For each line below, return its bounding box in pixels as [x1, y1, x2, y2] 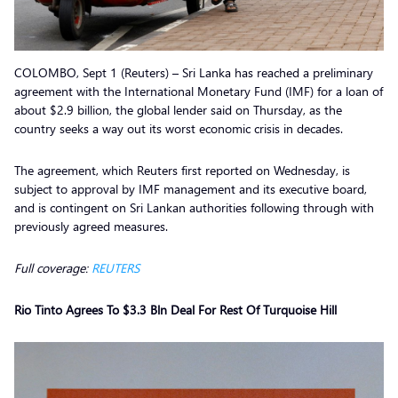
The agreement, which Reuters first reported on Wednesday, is [14, 161, 350, 179]
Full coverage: [14, 259, 92, 276]
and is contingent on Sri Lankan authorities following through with [14, 198, 374, 216]
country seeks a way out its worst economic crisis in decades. [14, 119, 346, 137]
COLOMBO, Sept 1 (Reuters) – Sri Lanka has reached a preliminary [14, 63, 373, 81]
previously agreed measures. [14, 217, 171, 235]
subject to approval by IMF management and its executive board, [14, 179, 367, 197]
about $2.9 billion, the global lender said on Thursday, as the [14, 100, 342, 118]
